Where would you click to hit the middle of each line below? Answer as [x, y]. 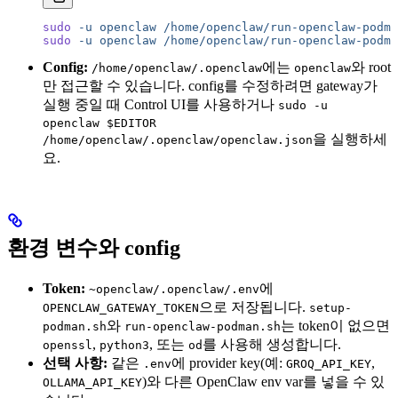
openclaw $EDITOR [99, 123]
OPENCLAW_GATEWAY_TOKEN [121, 308]
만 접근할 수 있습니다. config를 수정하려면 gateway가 [210, 86]
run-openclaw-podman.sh [203, 327]
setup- [330, 308]
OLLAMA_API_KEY [92, 383]
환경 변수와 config [94, 248]
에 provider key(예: [229, 363]
